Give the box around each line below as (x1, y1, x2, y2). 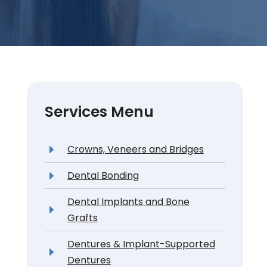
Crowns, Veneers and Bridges (67, 142, 204, 156)
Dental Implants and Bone (67, 195, 190, 209)
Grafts (67, 211, 98, 225)
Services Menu (44, 101, 154, 122)
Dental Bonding (67, 169, 139, 182)
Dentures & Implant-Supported (67, 237, 215, 251)
